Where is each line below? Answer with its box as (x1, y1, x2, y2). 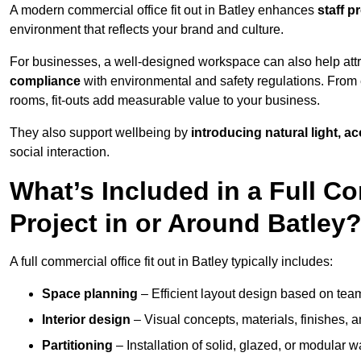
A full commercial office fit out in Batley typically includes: (10, 255, 333, 269)
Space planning (42, 287, 138, 301)
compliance (10, 74, 81, 89)
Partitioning (42, 338, 113, 353)
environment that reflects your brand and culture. (10, 23, 284, 37)
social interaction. (10, 145, 110, 160)
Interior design (42, 313, 131, 327)
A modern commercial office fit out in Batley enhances (10, 3, 317, 18)
